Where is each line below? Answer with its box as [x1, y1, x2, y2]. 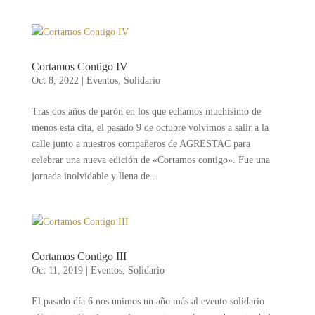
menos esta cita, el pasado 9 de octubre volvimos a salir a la [31, 122, 269, 133]
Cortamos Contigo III [31, 250, 127, 262]
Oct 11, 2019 [31, 264, 83, 276]
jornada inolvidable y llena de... [31, 170, 158, 181]
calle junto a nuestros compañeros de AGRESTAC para [31, 138, 250, 149]
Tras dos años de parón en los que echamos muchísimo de [31, 105, 261, 117]
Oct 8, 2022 [31, 75, 79, 86]
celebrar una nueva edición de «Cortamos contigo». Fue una [31, 154, 270, 165]
